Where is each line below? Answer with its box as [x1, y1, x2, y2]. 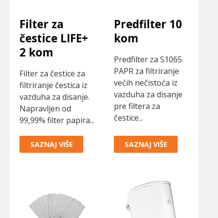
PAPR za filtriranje [114, 65, 179, 76]
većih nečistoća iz [114, 77, 178, 88]
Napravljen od [19, 103, 71, 114]
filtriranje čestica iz [19, 79, 88, 91]
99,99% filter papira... [19, 114, 94, 126]
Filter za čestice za [19, 68, 85, 79]
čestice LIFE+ [19, 31, 88, 46]
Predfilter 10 [114, 17, 182, 32]
